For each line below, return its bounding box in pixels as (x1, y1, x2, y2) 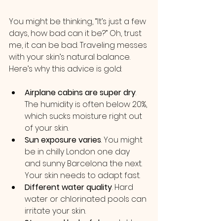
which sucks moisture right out (25, 110, 144, 122)
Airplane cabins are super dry (25, 87, 136, 98)
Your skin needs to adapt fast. (25, 170, 140, 181)
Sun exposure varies (25, 134, 101, 146)
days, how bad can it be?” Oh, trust (9, 28, 144, 39)
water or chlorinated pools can (25, 193, 148, 205)
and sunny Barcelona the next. (25, 158, 144, 169)
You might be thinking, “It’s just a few (9, 16, 148, 27)
